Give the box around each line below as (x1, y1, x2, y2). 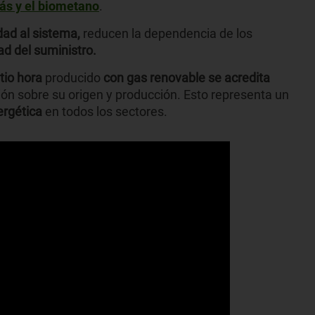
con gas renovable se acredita (103, 70, 270, 86)
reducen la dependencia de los (80, 26, 252, 41)
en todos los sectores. (42, 104, 167, 120)
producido (45, 70, 101, 86)
